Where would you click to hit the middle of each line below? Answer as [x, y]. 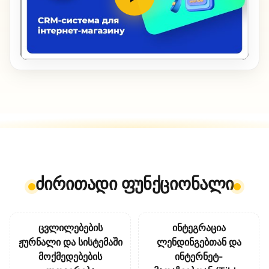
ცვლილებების [70, 228]
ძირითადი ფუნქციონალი [134, 184]
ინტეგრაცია [199, 228]
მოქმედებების [70, 257]
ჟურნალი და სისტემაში [70, 242]
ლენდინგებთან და [199, 242]
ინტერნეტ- [199, 257]
